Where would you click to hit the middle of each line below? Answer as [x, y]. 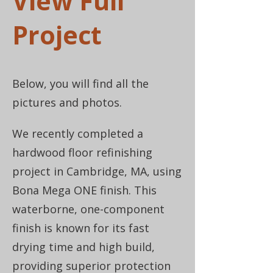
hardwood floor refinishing [82, 152]
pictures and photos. [67, 102]
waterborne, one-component [88, 209]
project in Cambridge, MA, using [97, 171]
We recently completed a [78, 133]
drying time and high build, [83, 247]
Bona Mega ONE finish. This [84, 190]
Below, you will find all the [80, 83]
